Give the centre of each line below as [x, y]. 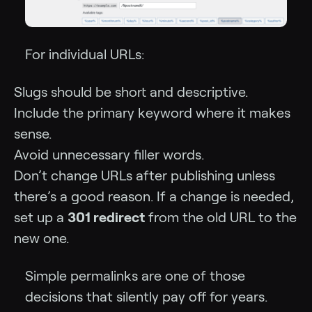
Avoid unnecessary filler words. [109, 154]
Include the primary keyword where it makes [152, 112]
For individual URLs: [85, 54]
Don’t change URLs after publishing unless [145, 175]
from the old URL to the [221, 217]
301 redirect [106, 217]
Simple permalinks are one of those [135, 275]
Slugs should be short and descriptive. [131, 92]
